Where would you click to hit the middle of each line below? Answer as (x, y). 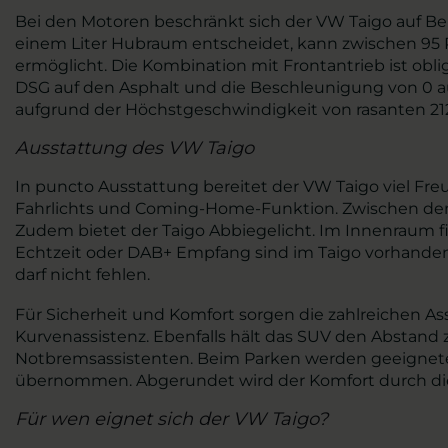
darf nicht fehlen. (82, 274)
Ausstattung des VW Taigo (134, 148)
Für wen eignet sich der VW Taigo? (171, 419)
